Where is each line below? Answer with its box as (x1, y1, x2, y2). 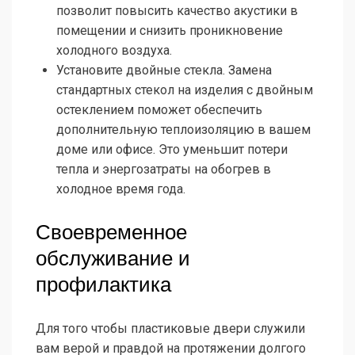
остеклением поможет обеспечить (56, 102, 262, 118)
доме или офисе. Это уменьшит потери (56, 142, 288, 158)
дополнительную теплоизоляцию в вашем (56, 122, 311, 138)
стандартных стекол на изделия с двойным (56, 82, 313, 98)
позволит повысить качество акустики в (56, 3, 298, 19)
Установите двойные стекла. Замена (56, 63, 272, 78)
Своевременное (36, 220, 187, 245)
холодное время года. (56, 181, 185, 197)
